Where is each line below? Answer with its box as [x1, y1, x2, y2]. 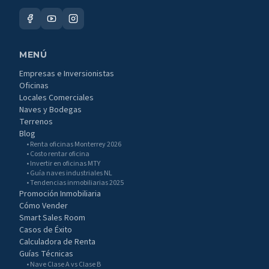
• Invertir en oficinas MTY [26, 159, 100, 169]
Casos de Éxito [19, 224, 72, 236]
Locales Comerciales [19, 92, 94, 104]
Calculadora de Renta [19, 236, 95, 248]
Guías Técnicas [19, 248, 73, 260]
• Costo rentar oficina [26, 149, 89, 159]
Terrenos [19, 116, 53, 128]
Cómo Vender [19, 200, 68, 212]
